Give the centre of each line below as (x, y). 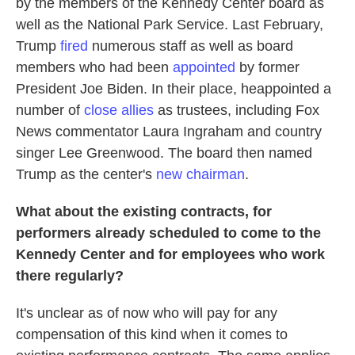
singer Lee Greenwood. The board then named (164, 153)
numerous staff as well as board (191, 46)
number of (50, 110)
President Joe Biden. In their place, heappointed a (174, 89)
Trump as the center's (86, 174)
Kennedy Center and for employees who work (170, 254)
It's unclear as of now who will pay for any (147, 313)
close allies (119, 110)
